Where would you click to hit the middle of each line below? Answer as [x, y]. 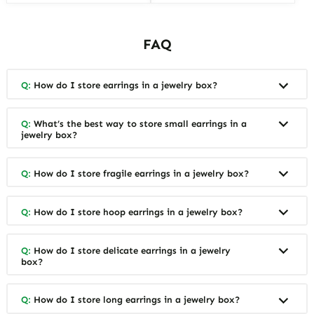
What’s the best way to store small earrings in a [139, 124]
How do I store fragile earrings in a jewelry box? [140, 173]
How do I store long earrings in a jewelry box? [136, 300]
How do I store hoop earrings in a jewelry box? [137, 212]
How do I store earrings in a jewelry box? [124, 86]
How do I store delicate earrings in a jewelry [131, 250]
